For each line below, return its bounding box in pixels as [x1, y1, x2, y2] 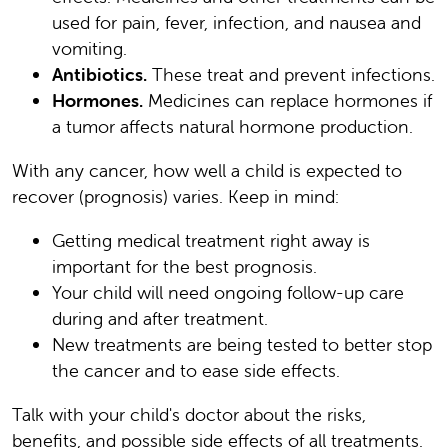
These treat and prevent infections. [147, 62, 435, 86]
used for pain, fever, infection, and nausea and [52, 10, 421, 34]
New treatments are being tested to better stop [52, 332, 432, 356]
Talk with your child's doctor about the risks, [12, 402, 366, 426]
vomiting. [52, 36, 127, 60]
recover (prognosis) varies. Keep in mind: [12, 184, 339, 208]
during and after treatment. [52, 306, 268, 330]
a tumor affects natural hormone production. [52, 114, 413, 138]
